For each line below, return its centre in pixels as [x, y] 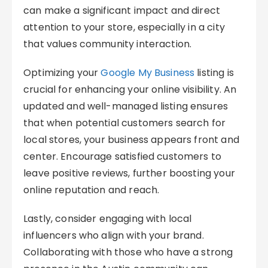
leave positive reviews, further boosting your [129, 173]
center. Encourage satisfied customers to [123, 156]
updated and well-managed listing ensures [126, 106]
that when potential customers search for [125, 123]
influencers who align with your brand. [114, 235]
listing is [214, 73]
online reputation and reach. [92, 190]
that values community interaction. [108, 44]
